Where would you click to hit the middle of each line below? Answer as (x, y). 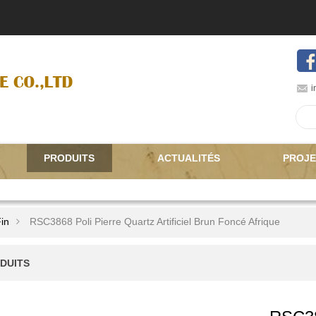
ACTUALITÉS (189, 158)
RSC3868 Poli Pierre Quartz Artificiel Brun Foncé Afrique (155, 221)
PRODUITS (69, 158)
